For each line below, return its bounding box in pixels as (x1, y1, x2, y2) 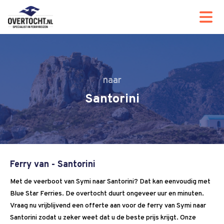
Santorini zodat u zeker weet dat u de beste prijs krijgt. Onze (10, 214, 196, 222)
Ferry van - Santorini (10, 160, 95, 170)
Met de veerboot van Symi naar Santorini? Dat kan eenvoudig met (10, 178, 210, 186)
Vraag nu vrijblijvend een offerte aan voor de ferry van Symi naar (10, 202, 206, 210)
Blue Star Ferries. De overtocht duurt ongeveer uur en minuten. (10, 190, 204, 198)
